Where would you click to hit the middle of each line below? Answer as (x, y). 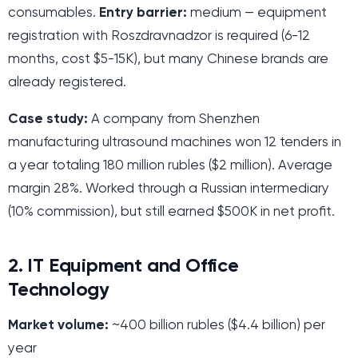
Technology (59, 290)
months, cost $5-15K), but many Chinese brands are (168, 59)
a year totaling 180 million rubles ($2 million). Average (170, 165)
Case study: (48, 119)
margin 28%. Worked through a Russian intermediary (169, 189)
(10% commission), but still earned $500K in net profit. (171, 212)
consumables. (54, 13)
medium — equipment (257, 13)
